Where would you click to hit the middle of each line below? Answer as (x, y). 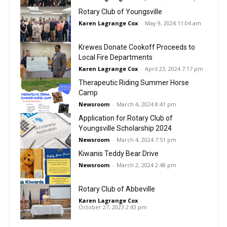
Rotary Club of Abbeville (117, 189)
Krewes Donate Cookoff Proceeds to (137, 47)
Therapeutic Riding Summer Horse (134, 82)
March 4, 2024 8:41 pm (146, 104)
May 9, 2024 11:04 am (173, 23)
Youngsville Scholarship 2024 (125, 128)
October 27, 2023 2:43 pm (113, 207)
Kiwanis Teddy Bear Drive (119, 153)
